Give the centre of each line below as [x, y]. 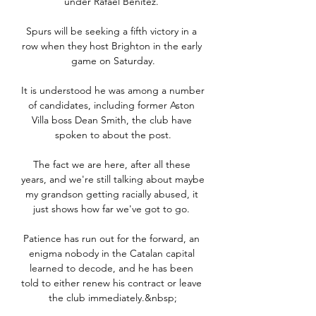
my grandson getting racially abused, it [111, 194]
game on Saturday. [113, 61]
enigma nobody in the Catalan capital [111, 254]
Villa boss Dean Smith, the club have [111, 120]
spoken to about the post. [113, 135]
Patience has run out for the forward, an [111, 239]
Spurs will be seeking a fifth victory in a [111, 31]
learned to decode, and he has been [111, 268]
